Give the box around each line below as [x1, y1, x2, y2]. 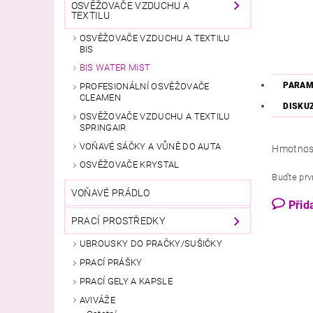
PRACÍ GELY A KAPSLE [79, 275, 173, 286]
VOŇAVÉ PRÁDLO [71, 187, 150, 199]
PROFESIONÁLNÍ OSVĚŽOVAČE [79, 81, 210, 92]
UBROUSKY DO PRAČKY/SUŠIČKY [79, 238, 223, 249]
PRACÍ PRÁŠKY [79, 257, 143, 268]
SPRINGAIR [79, 122, 126, 133]
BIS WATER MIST [79, 62, 151, 73]
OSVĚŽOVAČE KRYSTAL [79, 159, 180, 170]
